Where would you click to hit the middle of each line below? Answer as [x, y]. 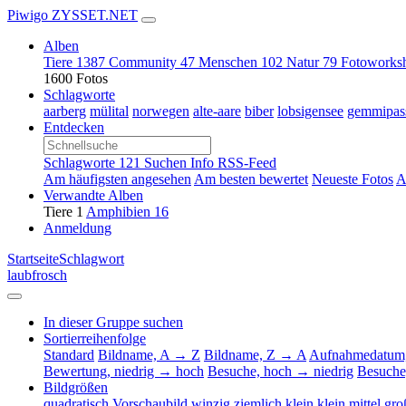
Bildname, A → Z [149, 355]
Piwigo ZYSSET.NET [72, 15]
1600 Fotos [76, 78]
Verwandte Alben [93, 195]
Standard [69, 355]
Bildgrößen [76, 387]
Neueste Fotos [353, 179]
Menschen [230, 62]
